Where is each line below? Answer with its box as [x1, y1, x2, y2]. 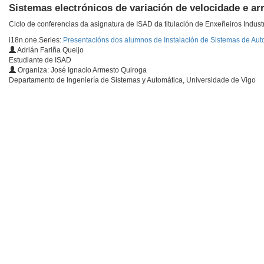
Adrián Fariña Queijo [16, 46, 84, 55]
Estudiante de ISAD [9, 56, 71, 65]
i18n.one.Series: [9, 36, 63, 45]
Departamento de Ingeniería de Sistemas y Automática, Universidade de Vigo [9, 76, 256, 85]
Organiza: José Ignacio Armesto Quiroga [16, 66, 147, 75]
